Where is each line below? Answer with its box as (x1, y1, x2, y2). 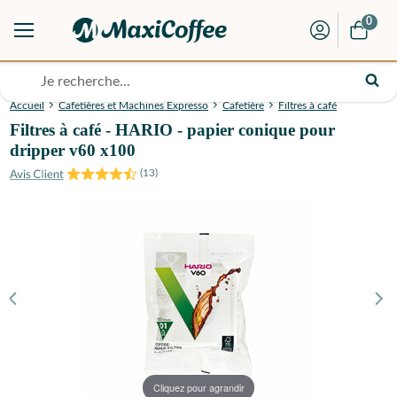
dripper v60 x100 (10, 141, 136, 160)
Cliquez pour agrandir (152, 380, 245, 394)
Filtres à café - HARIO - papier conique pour (10, 121, 335, 140)
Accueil (10, 100, 44, 112)
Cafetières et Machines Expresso (58, 100, 208, 112)
